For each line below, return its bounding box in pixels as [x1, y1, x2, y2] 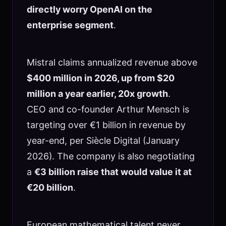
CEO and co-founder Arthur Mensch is [26, 104, 189, 115]
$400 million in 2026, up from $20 [26, 73, 175, 84]
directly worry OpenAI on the [26, 4, 152, 15]
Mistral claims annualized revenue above [26, 57, 197, 68]
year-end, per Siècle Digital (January [26, 135, 180, 146]
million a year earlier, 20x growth [26, 88, 168, 99]
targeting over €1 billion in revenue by [26, 120, 186, 131]
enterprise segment [26, 20, 114, 31]
